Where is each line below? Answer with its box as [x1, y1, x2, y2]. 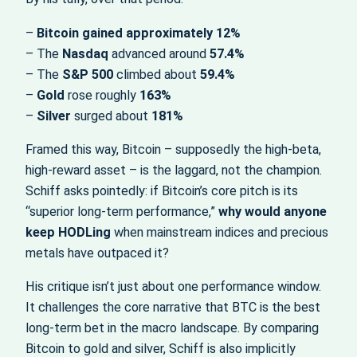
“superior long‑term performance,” [25, 204, 218, 220]
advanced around [108, 45, 210, 61]
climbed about [113, 66, 200, 82]
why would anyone [218, 204, 327, 220]
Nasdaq [62, 45, 108, 61]
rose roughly [65, 87, 139, 103]
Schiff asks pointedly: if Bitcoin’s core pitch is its [25, 183, 298, 199]
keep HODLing [25, 225, 111, 241]
